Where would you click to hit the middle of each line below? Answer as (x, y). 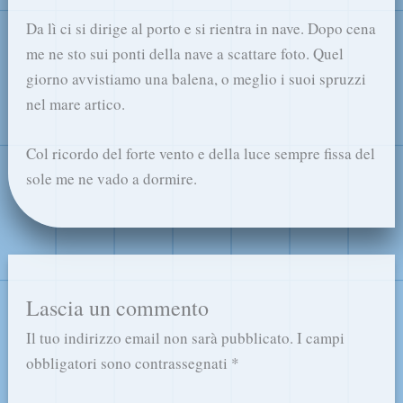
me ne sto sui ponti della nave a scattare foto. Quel (185, 53)
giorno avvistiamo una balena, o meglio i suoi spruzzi (197, 78)
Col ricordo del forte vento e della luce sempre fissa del (201, 153)
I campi (321, 337)
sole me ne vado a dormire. (112, 178)
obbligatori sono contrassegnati (129, 363)
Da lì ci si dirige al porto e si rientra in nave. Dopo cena (201, 28)
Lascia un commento (118, 307)
